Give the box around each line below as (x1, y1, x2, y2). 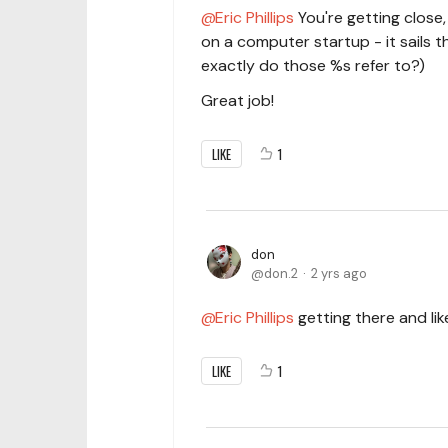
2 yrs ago (311, 264, 367, 282)
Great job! (201, 89, 274, 111)
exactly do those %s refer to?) (201, 54, 425, 76)
